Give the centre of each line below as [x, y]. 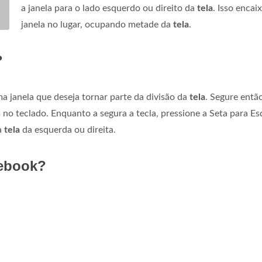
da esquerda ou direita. [68, 130]
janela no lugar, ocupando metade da [97, 25]
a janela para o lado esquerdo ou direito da [109, 8]
